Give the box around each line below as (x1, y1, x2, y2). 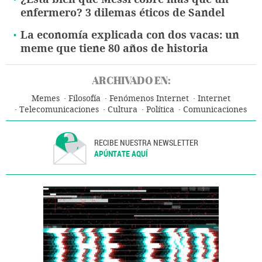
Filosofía (68, 94, 101, 104)
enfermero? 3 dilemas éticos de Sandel (20, 6, 225, 20)
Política (146, 105, 174, 115)
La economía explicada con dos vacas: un (20, 29, 239, 42)
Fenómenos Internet (109, 94, 189, 104)
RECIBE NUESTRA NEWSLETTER (94, 137, 199, 149)
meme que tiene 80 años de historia (20, 42, 208, 56)
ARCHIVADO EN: (91, 73, 171, 88)
